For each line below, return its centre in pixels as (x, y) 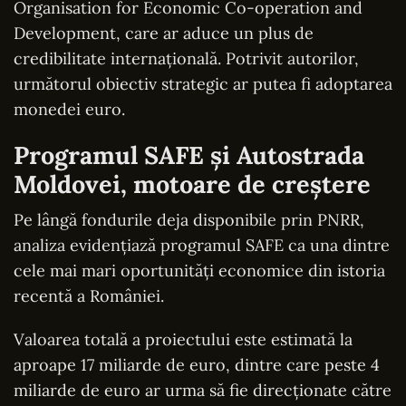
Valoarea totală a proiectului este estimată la (183, 339)
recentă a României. (89, 295)
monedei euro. (69, 109)
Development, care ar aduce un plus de (164, 33)
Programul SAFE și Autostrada (189, 155)
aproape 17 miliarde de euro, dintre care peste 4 (197, 364)
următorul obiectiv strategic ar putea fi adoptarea (203, 83)
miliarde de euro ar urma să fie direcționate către (203, 390)
